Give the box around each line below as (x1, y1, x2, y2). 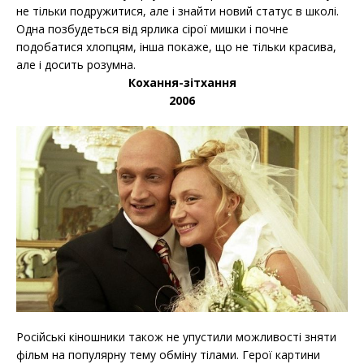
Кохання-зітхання (128, 74, 236, 90)
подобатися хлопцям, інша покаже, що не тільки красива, (16, 38, 336, 54)
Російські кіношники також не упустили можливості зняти (16, 329, 336, 345)
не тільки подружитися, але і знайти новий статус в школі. (16, 2, 339, 19)
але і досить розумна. (16, 56, 136, 72)
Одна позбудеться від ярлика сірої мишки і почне (16, 20, 288, 37)
